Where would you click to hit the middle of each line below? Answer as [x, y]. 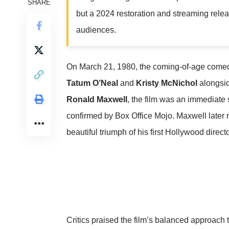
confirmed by [91, 116]
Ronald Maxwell [97, 99]
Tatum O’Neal [92, 83]
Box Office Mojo [144, 116]
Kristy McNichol [167, 83]
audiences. [96, 30]
